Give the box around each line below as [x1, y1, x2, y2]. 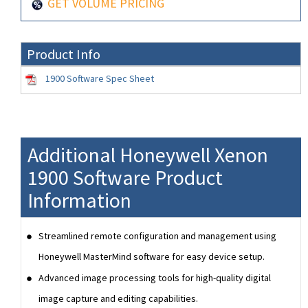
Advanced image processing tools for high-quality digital [38, 272, 271, 284]
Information [27, 187, 131, 213]
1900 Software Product [27, 164, 223, 190]
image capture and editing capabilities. [38, 292, 198, 305]
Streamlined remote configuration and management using [38, 230, 276, 242]
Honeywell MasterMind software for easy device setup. [38, 250, 265, 263]
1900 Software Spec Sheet [45, 72, 154, 85]
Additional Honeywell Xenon [27, 142, 268, 168]
